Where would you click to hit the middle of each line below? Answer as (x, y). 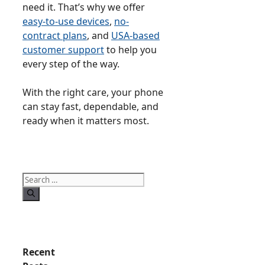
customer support (63, 50)
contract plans (55, 36)
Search (34, 178)
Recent (39, 252)
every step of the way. (71, 64)
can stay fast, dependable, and (91, 107)
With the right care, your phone (93, 93)
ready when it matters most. (86, 121)
